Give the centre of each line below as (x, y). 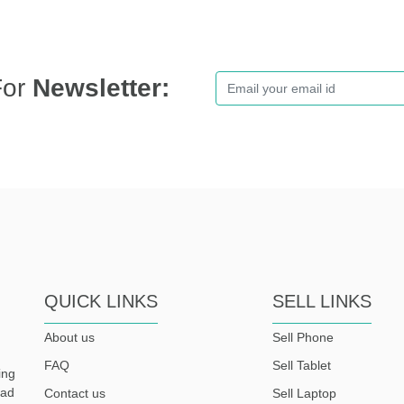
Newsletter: (101, 87)
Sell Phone (303, 337)
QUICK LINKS (101, 301)
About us (69, 337)
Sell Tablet (302, 365)
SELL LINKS (322, 301)
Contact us (75, 393)
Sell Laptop (305, 393)
